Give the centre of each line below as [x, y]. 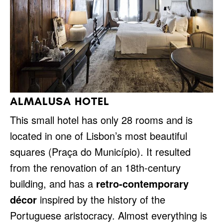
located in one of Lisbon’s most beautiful [99, 136]
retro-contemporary [142, 184]
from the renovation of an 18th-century [95, 168]
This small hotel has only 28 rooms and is [101, 120]
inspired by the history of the [101, 200]
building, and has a [53, 184]
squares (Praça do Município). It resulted [100, 152]
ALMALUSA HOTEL [60, 102]
